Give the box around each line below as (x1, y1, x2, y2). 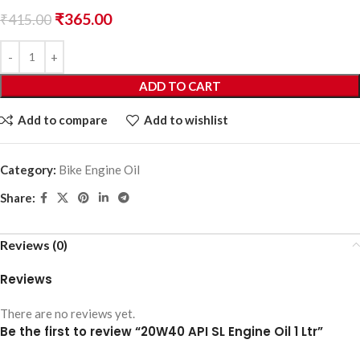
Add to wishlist (143, 112, 228, 128)
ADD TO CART (139, 78, 221, 93)
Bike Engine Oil (59, 162, 140, 177)
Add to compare (17, 112, 108, 128)
